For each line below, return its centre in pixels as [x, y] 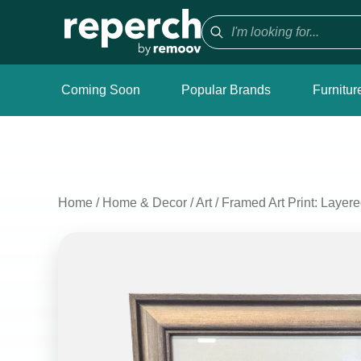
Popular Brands [226, 90]
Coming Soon [101, 90]
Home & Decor [145, 203]
